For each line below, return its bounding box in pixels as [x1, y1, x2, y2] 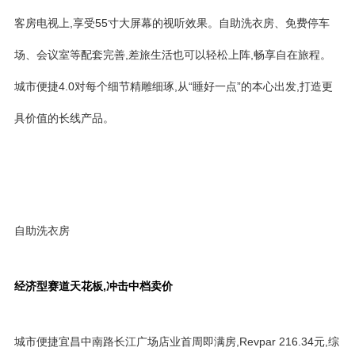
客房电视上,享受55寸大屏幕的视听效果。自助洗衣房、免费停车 [14, 17, 330, 29]
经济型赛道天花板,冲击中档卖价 [14, 280, 173, 292]
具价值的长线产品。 [14, 112, 114, 124]
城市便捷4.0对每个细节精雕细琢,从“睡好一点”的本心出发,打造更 [14, 80, 333, 93]
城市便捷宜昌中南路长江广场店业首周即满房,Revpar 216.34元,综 [14, 335, 339, 348]
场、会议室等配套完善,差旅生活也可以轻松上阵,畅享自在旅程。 [14, 48, 331, 61]
